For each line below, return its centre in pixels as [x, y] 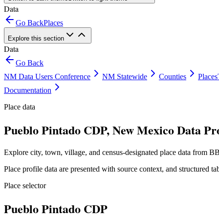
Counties [173, 77]
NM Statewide [125, 77]
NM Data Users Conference [47, 77]
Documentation [28, 90]
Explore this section [36, 38]
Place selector [25, 185]
